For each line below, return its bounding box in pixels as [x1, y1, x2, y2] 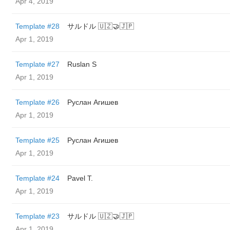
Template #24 [15, 174, 60, 182]
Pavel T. [67, 174, 93, 182]
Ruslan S [67, 60, 97, 68]
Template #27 [15, 60, 60, 68]
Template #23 [15, 212, 60, 220]
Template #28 [15, 22, 60, 30]
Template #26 [15, 98, 60, 106]
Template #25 [15, 136, 60, 144]
